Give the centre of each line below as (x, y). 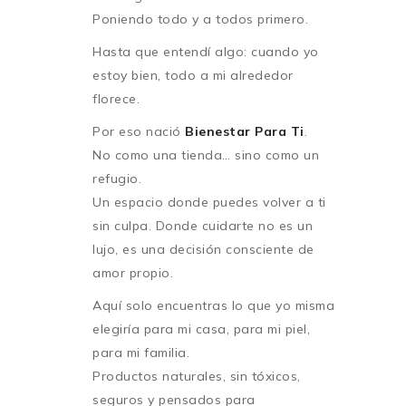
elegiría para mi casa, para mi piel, (201, 329)
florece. (116, 98)
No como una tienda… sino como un (206, 155)
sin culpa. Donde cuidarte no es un (203, 225)
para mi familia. (141, 352)
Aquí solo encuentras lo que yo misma (213, 305)
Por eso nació (139, 131)
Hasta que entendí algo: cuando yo (206, 51)
